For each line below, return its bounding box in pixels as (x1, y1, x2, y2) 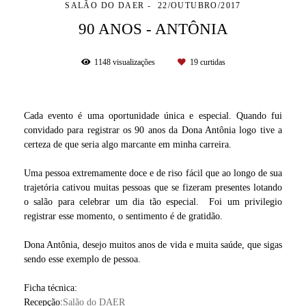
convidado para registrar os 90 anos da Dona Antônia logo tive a (24, 124, 282, 135)
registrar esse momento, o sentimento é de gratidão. (24, 210, 228, 221)
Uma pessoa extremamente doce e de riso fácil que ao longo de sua (24, 167, 282, 178)
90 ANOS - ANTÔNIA (78, 19, 228, 38)
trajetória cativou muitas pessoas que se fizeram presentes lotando (24, 182, 282, 193)
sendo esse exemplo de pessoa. (24, 253, 141, 264)
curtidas (197, 57, 225, 67)
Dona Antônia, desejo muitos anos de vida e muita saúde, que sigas (24, 239, 282, 250)
